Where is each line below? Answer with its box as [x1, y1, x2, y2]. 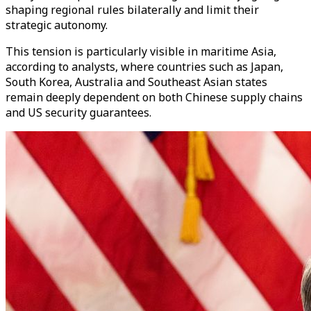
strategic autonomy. [6, 17, 108, 33]
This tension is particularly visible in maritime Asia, [6, 43, 276, 59]
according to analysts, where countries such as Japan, [6, 58, 283, 74]
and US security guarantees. [6, 104, 151, 120]
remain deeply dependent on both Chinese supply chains [6, 89, 303, 105]
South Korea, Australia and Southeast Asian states [6, 74, 267, 90]
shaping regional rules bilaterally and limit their [6, 1, 259, 17]
